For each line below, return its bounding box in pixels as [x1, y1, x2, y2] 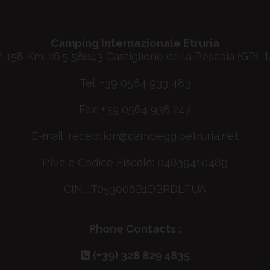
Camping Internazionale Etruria [51, 37, 219, 49]
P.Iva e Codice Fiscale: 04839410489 [42, 156, 228, 169]
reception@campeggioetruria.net [68, 130, 239, 142]
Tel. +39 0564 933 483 [80, 77, 190, 89]
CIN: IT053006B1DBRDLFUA [64, 183, 206, 195]
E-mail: [31, 130, 68, 142]
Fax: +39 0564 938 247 [79, 103, 191, 116]
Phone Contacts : [89, 222, 181, 235]
